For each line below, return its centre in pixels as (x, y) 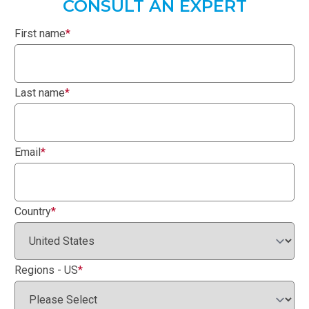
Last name (40, 92)
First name (40, 33)
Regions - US (46, 270)
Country (33, 211)
